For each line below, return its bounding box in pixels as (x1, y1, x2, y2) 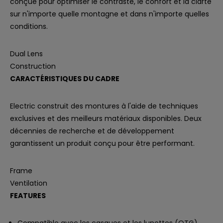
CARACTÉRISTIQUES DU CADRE (10, 74, 119, 84)
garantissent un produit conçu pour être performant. (10, 138, 195, 148)
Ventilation (10, 178, 47, 188)
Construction (10, 61, 56, 71)
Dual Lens (10, 49, 43, 59)
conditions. (10, 21, 50, 31)
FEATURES (10, 191, 46, 201)
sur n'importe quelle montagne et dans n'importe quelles (10, 9, 209, 19)
